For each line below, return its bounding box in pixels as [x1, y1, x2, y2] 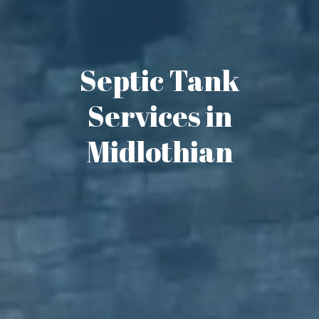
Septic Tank [79, 60, 240, 100]
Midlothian [86, 131, 233, 171]
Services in [87, 95, 232, 135]
